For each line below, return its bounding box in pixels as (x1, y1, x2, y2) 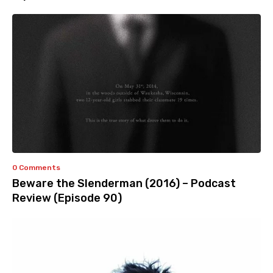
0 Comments (12, 163, 60, 172)
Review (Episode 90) (12, 191, 122, 205)
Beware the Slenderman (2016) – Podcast (12, 177, 236, 191)
